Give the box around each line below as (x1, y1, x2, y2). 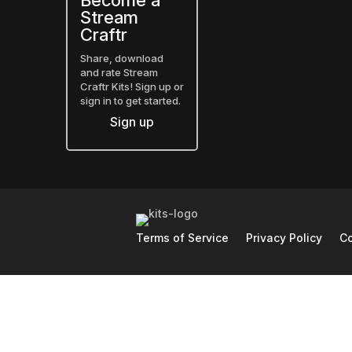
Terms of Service (135, 230, 229, 244)
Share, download (80, 52, 163, 65)
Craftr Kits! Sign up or (80, 80, 184, 93)
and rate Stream (80, 66, 158, 79)
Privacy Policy (245, 230, 322, 244)
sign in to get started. (80, 94, 181, 108)
